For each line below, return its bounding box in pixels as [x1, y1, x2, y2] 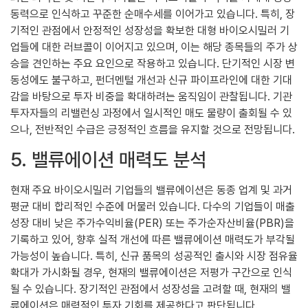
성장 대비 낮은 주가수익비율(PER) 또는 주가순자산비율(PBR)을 [10, 216, 294, 230]
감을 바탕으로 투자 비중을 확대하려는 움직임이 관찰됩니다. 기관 [10, 90, 292, 104]
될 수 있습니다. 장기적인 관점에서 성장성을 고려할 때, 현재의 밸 [10, 282, 291, 296]
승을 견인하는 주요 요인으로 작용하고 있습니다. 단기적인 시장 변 [10, 57, 295, 71]
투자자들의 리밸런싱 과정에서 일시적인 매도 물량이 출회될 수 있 [10, 107, 292, 120]
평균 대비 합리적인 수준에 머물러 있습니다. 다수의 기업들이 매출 [10, 199, 295, 213]
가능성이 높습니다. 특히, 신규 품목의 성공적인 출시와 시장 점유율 [10, 249, 298, 263]
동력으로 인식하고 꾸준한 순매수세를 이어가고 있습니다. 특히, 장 [10, 8, 295, 21]
